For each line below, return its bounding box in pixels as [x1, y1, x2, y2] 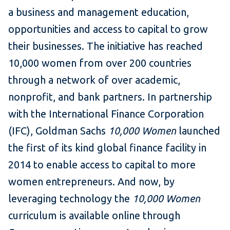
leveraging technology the [8, 193, 132, 205]
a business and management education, [8, 6, 189, 18]
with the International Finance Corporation [8, 108, 204, 120]
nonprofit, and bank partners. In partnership [8, 91, 212, 103]
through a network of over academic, [8, 74, 180, 86]
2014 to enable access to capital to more [8, 159, 196, 171]
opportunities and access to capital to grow [8, 23, 208, 35]
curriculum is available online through [8, 209, 180, 222]
